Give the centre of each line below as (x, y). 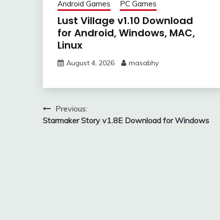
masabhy (144, 63)
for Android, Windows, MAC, (126, 33)
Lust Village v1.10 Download (125, 20)
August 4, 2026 (90, 63)
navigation (76, 128)
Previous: (71, 108)
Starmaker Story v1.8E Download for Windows (126, 120)
